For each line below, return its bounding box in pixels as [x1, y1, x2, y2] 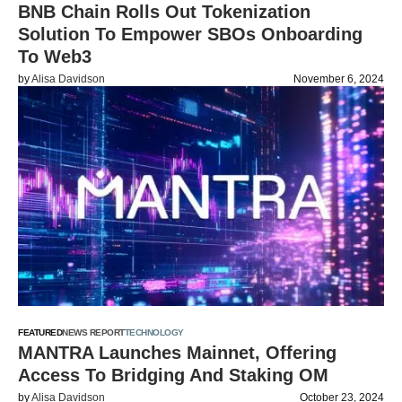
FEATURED [18, 328, 62, 337]
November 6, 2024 [293, 73, 384, 85]
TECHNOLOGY [124, 328, 184, 337]
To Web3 [18, 47, 92, 66]
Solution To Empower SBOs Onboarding [18, 24, 363, 44]
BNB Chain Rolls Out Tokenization [18, 2, 310, 22]
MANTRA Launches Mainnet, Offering [18, 343, 336, 363]
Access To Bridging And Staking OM [18, 365, 328, 385]
